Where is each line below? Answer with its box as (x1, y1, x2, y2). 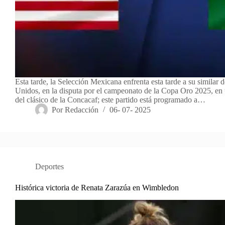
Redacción (65, 105, 99, 115)
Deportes (35, 162, 64, 171)
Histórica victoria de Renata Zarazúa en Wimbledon (15, 183, 179, 192)
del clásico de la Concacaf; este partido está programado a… (15, 95, 205, 104)
